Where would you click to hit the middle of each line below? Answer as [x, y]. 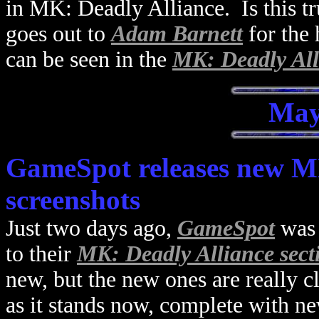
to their [41, 254]
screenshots [73, 200]
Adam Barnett [177, 34]
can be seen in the [89, 59]
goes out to [58, 34]
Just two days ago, [91, 228]
